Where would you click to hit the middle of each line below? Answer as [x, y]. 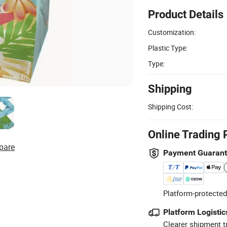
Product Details [186, 14]
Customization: [172, 32]
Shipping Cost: [171, 106]
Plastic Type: [168, 48]
